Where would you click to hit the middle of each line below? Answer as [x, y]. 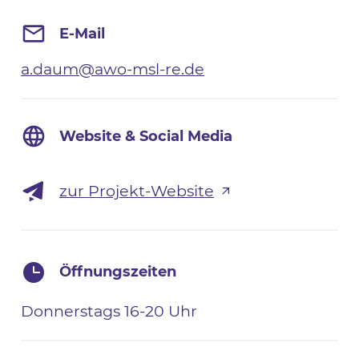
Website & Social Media [146, 137]
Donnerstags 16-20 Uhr [109, 311]
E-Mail [83, 33]
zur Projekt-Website [137, 191]
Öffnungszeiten [118, 272]
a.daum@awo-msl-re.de [113, 69]
